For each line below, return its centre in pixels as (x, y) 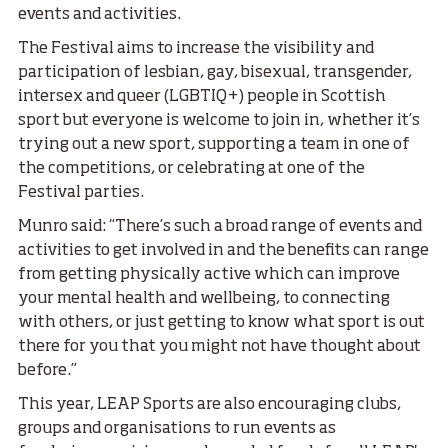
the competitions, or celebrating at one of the (191, 168)
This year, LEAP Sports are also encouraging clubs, (209, 404)
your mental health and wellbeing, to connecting (204, 298)
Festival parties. (81, 192)
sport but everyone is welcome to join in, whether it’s (219, 120)
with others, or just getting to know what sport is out (221, 322)
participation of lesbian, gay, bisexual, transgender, (215, 72)
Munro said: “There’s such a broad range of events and (220, 226)
